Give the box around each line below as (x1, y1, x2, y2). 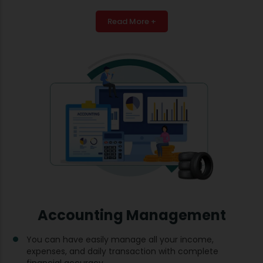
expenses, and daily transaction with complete (26, 245, 218, 257)
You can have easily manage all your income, (26, 233, 214, 245)
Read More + (107, 15, 156, 27)
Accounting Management (37, 205, 226, 225)
